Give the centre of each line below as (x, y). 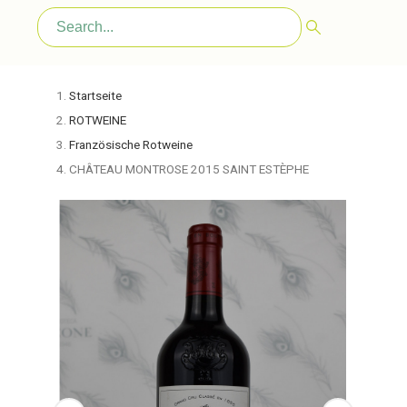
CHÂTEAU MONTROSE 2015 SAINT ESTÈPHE (189, 169)
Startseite (95, 95)
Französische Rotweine (130, 144)
